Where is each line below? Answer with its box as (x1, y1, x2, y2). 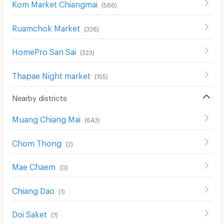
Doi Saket (11, 209, 47, 216)
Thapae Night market (11, 70, 90, 77)
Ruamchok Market (11, 23, 80, 30)
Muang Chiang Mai (11, 114, 80, 121)
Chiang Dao (11, 185, 54, 192)
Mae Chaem (11, 162, 55, 168)
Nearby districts (11, 93, 67, 99)
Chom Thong (11, 138, 61, 145)
